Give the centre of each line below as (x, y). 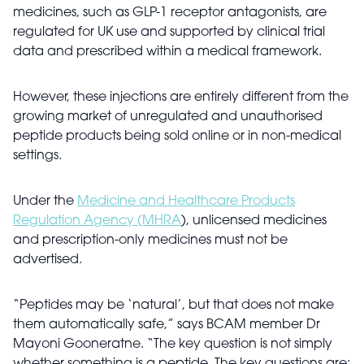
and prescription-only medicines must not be (150, 240)
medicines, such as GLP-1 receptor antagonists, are (170, 13)
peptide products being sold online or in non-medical (177, 136)
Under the (45, 201)
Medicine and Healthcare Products (186, 201)
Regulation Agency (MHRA (97, 221)
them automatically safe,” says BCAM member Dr (167, 325)
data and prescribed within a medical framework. (167, 52)
